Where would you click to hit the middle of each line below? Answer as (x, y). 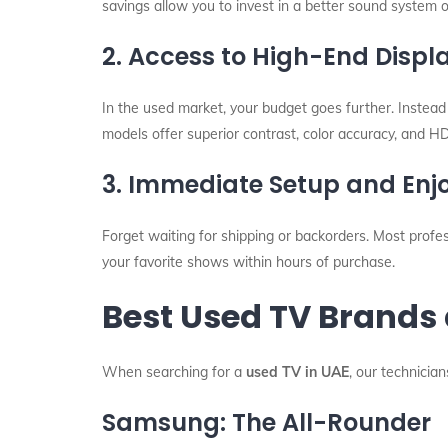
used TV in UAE (297, 372)
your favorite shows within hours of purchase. (248, 262)
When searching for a (174, 372)
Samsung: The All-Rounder (266, 422)
